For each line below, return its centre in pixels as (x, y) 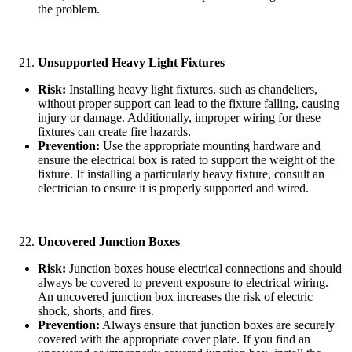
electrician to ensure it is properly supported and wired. (173, 188)
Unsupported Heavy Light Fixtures (131, 62)
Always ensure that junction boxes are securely (217, 324)
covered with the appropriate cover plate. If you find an (174, 339)
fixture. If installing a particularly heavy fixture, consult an (181, 174)
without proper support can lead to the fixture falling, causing (189, 103)
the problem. (69, 9)
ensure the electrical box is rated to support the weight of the (186, 159)
